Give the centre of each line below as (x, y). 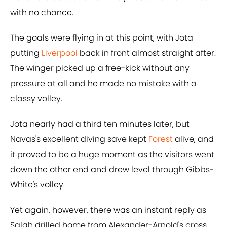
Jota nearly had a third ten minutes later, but (100, 124)
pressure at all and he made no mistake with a (103, 84)
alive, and (193, 139)
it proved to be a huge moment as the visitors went (112, 155)
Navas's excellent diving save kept (79, 139)
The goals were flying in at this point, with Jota (102, 38)
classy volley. (36, 99)
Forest (161, 139)
